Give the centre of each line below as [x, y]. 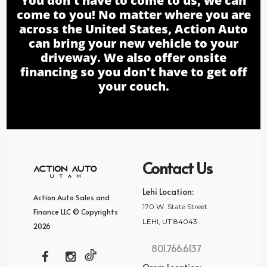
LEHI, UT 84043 [170, 221]
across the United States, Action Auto [133, 29]
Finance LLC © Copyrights [76, 211]
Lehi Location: [168, 191]
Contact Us [177, 167]
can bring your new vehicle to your [133, 43]
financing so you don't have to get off [133, 72]
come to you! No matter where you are [133, 14]
